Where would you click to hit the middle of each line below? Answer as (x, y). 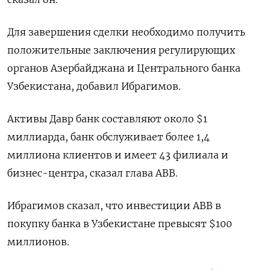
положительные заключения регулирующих (121, 50)
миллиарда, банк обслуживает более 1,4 (108, 137)
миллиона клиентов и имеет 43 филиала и (118, 155)
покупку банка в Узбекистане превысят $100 (120, 224)
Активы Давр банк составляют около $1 (107, 119)
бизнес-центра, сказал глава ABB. (93, 173)
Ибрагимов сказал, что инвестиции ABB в (114, 206)
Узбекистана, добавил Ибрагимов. (94, 86)
